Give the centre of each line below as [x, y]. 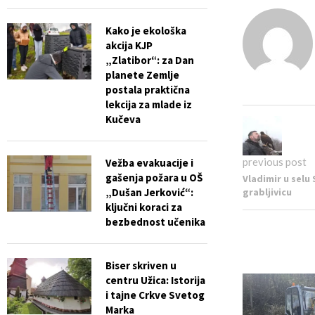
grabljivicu [267, 192]
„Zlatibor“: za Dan [150, 60]
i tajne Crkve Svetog [155, 295]
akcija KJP [129, 46]
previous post [274, 162]
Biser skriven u [141, 266]
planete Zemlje [142, 75]
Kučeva [123, 120]
